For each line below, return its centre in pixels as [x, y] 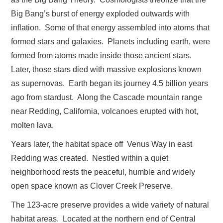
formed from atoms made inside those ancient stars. [103, 56]
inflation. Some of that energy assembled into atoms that [111, 28]
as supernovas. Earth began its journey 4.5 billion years [110, 84]
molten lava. [33, 125]
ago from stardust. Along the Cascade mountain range [107, 98]
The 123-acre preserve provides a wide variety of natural [110, 205]
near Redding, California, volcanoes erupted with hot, [105, 111]
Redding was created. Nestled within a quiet [90, 158]
